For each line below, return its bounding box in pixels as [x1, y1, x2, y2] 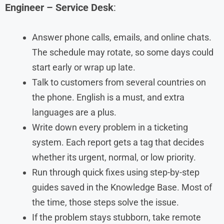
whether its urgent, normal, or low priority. [32, 151, 196, 162]
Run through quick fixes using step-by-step [32, 166, 199, 177]
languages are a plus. [32, 106, 116, 117]
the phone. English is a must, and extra [32, 91, 184, 102]
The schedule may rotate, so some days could [32, 46, 213, 57]
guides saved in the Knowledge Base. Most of [32, 181, 212, 192]
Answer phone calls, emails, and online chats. [32, 31, 211, 42]
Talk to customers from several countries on [32, 76, 206, 87]
